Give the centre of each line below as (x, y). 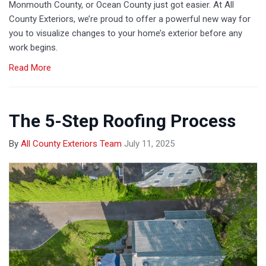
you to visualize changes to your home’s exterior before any (126, 34)
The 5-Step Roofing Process (122, 121)
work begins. (33, 48)
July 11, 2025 (149, 144)
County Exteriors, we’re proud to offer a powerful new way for (130, 19)
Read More (30, 68)
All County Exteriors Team (71, 144)
